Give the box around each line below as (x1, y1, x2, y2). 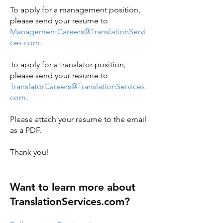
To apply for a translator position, (10, 60, 126, 69)
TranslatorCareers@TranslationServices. (10, 82, 147, 91)
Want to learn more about (10, 181, 135, 193)
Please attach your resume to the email (10, 114, 146, 124)
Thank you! (10, 147, 49, 157)
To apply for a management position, (10, 5, 140, 14)
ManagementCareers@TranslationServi (10, 27, 146, 36)
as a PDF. (10, 125, 41, 135)
